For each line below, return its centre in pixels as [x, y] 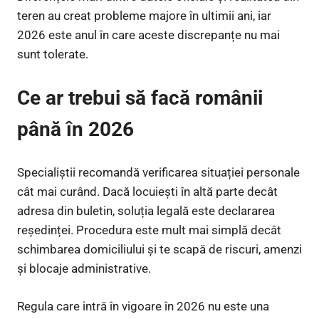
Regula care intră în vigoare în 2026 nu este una [143, 306]
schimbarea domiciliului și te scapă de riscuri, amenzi [159, 250]
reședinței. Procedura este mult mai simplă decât [149, 230]
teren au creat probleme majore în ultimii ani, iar [144, 16]
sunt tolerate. [53, 54]
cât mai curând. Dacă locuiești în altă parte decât [147, 192]
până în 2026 [75, 129]
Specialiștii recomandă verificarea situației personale [158, 173]
